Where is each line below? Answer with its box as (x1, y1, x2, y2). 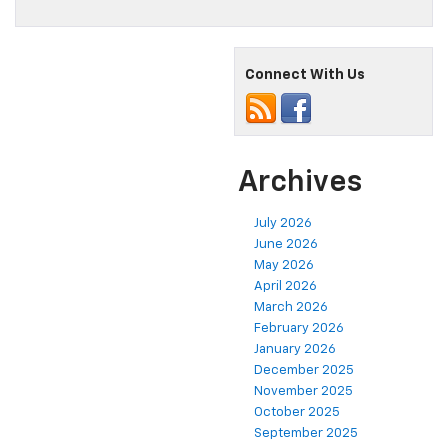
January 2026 (254, 343, 336, 357)
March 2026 (254, 301, 328, 315)
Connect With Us (245, 68, 365, 83)
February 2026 (254, 322, 344, 336)
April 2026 (254, 280, 317, 294)
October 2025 (254, 406, 340, 420)
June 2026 (254, 238, 318, 252)
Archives (238, 168, 362, 199)
